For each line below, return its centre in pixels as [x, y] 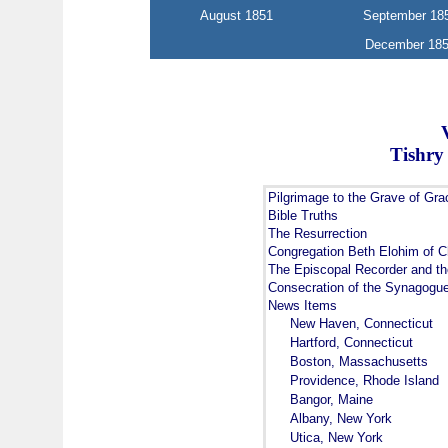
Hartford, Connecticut [352, 342]
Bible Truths [303, 215]
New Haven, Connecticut [362, 323]
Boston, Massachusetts [359, 361]
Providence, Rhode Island [365, 380]
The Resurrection [318, 233]
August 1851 [236, 15]
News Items [303, 305]
